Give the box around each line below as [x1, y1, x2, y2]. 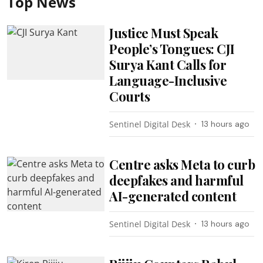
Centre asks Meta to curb [109, 155, 255, 173]
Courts [109, 87, 150, 105]
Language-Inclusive [109, 71, 227, 89]
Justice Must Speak [109, 23, 218, 42]
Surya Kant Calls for [109, 55, 227, 73]
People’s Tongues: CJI [109, 39, 235, 58]
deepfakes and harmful [109, 171, 244, 189]
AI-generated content [109, 187, 237, 205]
